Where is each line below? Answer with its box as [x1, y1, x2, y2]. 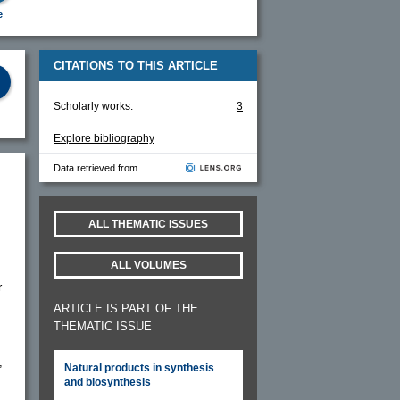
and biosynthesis [64, 375, 151, 388]
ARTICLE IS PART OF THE [54, 301, 198, 315]
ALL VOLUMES [110, 258, 187, 271]
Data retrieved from [54, 162, 137, 173]
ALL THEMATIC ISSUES [88, 217, 208, 230]
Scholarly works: [54, 99, 133, 112]
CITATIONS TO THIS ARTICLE [54, 58, 218, 72]
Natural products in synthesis [64, 361, 214, 374]
